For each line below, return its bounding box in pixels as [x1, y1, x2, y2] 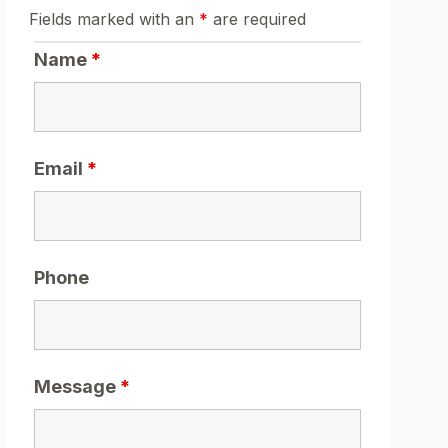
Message [33, 376, 120, 398]
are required [207, 9, 306, 30]
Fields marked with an [28, 9, 199, 30]
